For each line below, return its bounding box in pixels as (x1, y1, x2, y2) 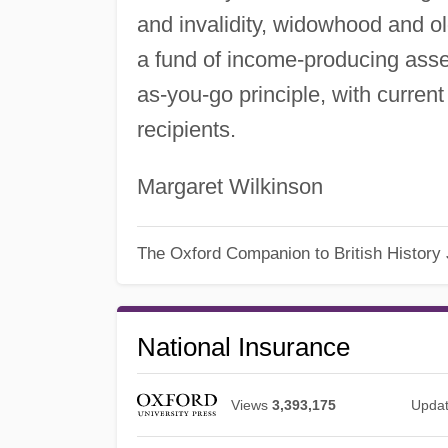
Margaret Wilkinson (136, 173, 323, 199)
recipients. (136, 116, 236, 142)
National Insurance (136, 332, 350, 363)
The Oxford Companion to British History (136, 244, 441, 263)
